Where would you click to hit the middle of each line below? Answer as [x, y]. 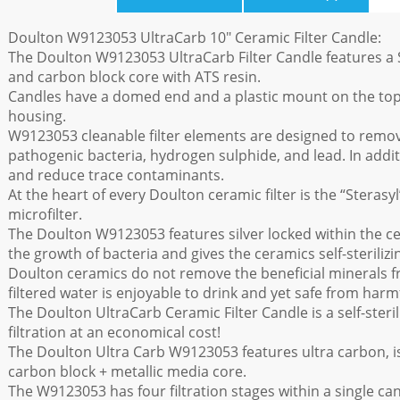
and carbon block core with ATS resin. [134, 77]
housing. [37, 116]
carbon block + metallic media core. [127, 371]
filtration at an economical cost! [114, 332]
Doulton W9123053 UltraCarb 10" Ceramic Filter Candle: [195, 37]
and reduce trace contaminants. [116, 175]
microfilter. [45, 214]
